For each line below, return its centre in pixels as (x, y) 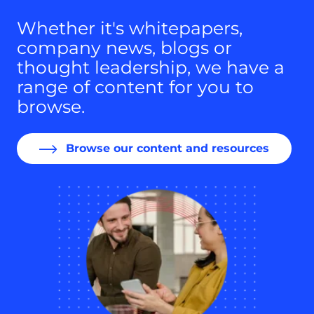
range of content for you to (135, 87)
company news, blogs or (124, 48)
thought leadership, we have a (151, 68)
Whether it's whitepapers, (130, 28)
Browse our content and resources (166, 149)
